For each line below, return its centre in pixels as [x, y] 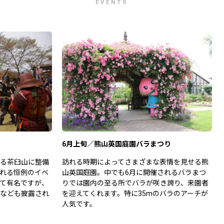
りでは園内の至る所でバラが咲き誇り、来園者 [135, 183]
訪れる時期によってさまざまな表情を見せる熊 [135, 162]
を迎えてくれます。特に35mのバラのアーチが [135, 194]
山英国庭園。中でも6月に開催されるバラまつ [134, 173]
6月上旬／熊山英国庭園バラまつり [116, 144]
